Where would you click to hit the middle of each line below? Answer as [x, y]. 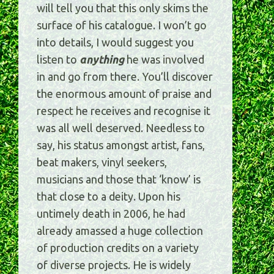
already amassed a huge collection [120, 231]
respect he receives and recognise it [124, 111]
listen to [58, 60]
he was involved [164, 60]
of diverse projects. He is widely [114, 265]
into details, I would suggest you [115, 43]
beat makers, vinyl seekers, [102, 162]
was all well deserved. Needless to [121, 128]
